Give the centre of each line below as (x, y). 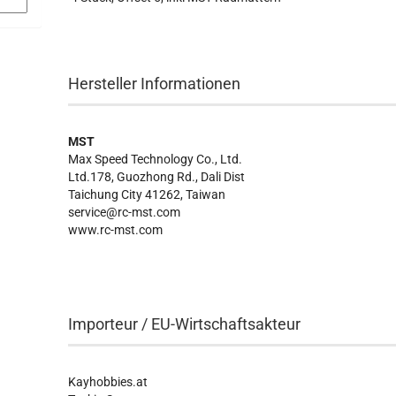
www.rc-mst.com (116, 230)
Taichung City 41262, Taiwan (147, 194)
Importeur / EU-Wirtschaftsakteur (185, 324)
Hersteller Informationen (155, 84)
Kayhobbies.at (108, 382)
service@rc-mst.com (125, 212)
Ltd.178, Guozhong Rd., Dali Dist (157, 177)
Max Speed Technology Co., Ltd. (156, 159)
